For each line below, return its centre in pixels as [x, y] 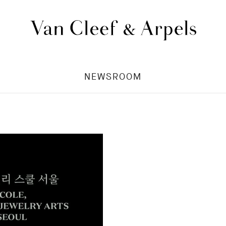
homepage [131, 89]
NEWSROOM [113, 77]
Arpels [123, 78]
